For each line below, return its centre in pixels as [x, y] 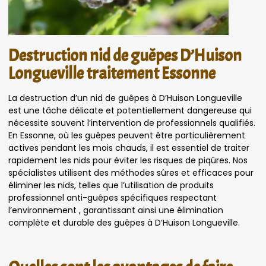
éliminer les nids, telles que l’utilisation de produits [111, 185]
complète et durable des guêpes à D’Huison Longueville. [124, 222]
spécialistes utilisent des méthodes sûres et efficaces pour [131, 172]
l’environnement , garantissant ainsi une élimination [116, 210]
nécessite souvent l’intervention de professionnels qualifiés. [132, 123]
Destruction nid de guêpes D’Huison [125, 56]
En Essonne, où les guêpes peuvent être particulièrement [127, 135]
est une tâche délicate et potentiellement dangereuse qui [130, 110]
